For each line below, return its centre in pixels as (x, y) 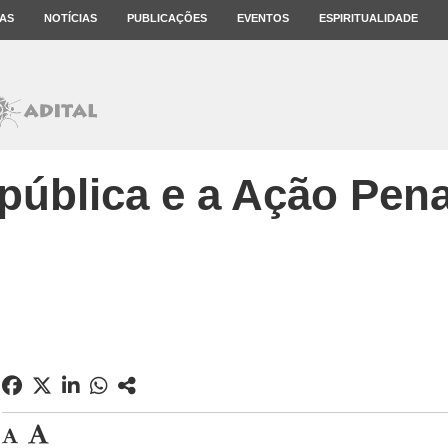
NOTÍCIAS (70, 18)
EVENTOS (263, 18)
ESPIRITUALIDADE (368, 18)
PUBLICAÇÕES (167, 18)
